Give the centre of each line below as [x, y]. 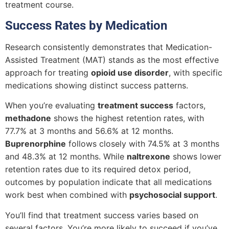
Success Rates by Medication [86, 26]
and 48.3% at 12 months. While [66, 157]
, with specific [196, 73]
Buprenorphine [36, 144]
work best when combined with [67, 195]
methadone [28, 118]
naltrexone [148, 157]
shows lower [196, 157]
